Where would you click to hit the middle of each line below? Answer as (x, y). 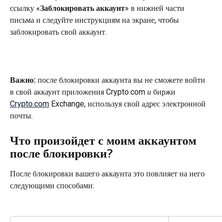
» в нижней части (156, 8)
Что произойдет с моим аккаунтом (105, 140)
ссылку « (25, 8)
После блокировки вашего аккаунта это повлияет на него (108, 174)
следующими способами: (52, 186)
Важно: (24, 80)
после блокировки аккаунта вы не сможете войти (122, 80)
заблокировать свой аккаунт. (58, 32)
